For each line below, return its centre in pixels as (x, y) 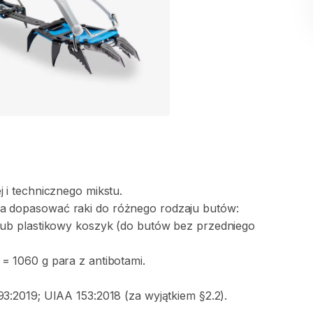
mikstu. (104, 191)
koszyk (94, 226)
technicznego (47, 191)
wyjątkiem (170, 296)
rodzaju (180, 208)
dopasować (39, 208)
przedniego (226, 226)
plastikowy (45, 226)
